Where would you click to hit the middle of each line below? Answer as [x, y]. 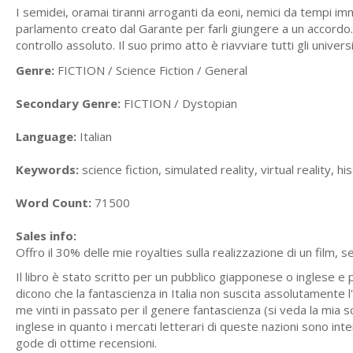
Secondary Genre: [68, 103]
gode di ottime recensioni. [86, 343]
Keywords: [47, 169]
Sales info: [46, 235]
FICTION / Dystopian [179, 103]
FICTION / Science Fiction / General [151, 70]
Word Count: [54, 202]
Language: [46, 136]
